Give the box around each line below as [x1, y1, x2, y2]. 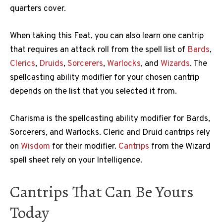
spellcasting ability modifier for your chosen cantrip [10, 72, 199, 84]
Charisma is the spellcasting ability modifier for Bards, [10, 113, 210, 125]
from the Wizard [149, 141, 211, 153]
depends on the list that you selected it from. [10, 86, 177, 98]
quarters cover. [10, 3, 66, 15]
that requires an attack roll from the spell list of [10, 45, 187, 56]
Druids [39, 58, 63, 70]
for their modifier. [50, 141, 118, 153]
